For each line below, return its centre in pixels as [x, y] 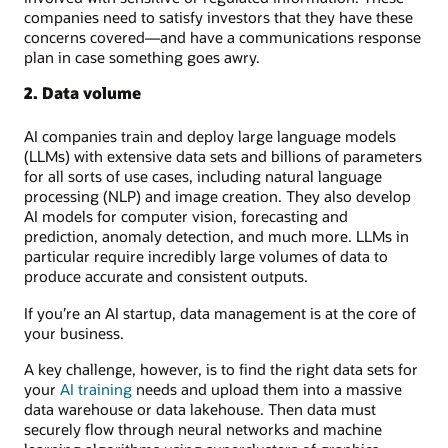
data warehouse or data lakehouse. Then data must [200, 408]
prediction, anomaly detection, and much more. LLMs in [216, 236]
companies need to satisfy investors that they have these [218, 17]
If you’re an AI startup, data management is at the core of [220, 312]
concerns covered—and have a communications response [222, 37]
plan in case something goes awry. [142, 57]
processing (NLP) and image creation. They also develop [217, 196]
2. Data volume [82, 93]
